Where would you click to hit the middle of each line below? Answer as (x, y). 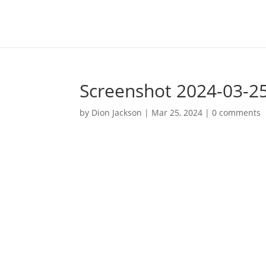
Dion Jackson (117, 113)
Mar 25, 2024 (177, 113)
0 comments (237, 113)
